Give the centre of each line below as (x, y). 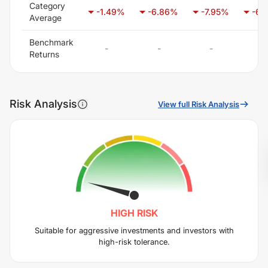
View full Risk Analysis (199, 104)
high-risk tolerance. (134, 242)
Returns (44, 54)
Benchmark (51, 42)
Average (45, 17)
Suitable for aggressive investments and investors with (134, 231)
